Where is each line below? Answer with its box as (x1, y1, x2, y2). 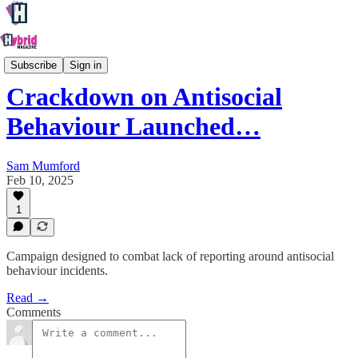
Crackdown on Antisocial (6, 82, 282, 112)
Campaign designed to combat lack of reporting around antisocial (6, 249, 334, 263)
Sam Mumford (6, 158, 80, 173)
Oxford (6, 51, 43, 65)
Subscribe (10, 58, 57, 71)
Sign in (70, 58, 101, 71)
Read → (6, 291, 49, 304)
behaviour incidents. (6, 264, 108, 277)
